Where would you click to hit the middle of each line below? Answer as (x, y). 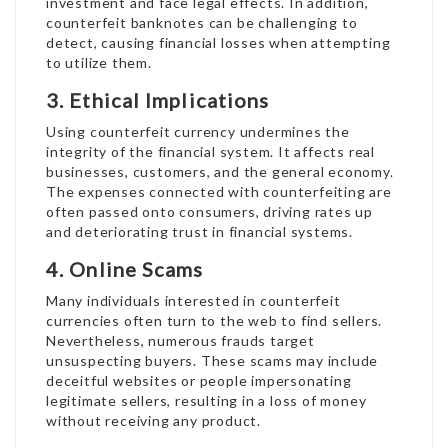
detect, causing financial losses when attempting (218, 42)
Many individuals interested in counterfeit (193, 300)
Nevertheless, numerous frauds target (180, 340)
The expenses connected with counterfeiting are (219, 191)
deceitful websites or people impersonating (199, 380)
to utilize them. (99, 62)
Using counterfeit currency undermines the (198, 131)
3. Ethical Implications (158, 100)
